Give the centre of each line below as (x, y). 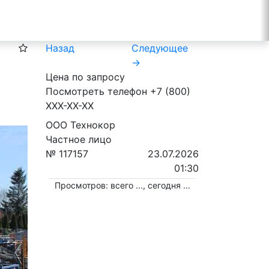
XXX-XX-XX (70, 106)
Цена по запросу (85, 77)
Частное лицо (79, 139)
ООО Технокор (80, 125)
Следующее (159, 48)
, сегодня (163, 185)
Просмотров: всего (95, 185)
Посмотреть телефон (96, 91)
